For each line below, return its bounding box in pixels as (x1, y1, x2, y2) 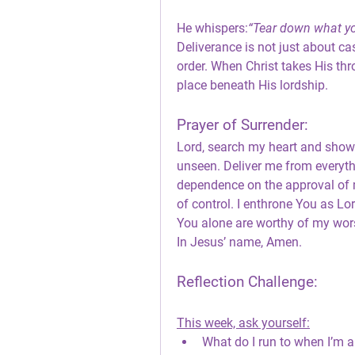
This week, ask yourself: (177, 315, 310, 330)
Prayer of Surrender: (177, 116, 308, 134)
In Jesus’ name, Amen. (177, 235, 302, 250)
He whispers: (177, 21, 248, 36)
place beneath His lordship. (177, 78, 328, 93)
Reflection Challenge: (177, 273, 318, 291)
